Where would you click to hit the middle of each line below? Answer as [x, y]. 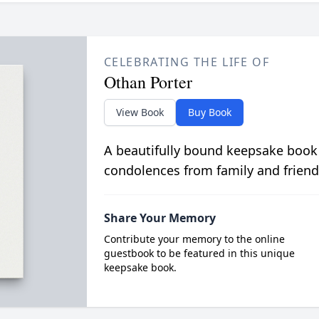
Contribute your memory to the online [194, 239]
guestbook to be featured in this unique [199, 253]
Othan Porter [148, 82]
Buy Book [209, 112]
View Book [140, 112]
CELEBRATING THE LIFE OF [187, 62]
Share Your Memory [159, 218]
